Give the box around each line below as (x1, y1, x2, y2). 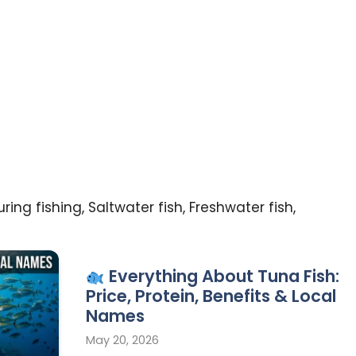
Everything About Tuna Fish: (104, 265, 339, 288)
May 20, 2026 (86, 331, 159, 348)
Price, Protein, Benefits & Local (86, 284, 336, 308)
